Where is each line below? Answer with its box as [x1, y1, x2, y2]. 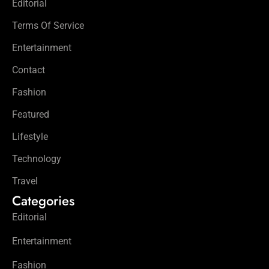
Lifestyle [12, 131, 48, 143]
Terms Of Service [12, 20, 84, 32]
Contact [12, 64, 45, 76]
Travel [12, 175, 38, 187]
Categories [12, 191, 74, 211]
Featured [12, 109, 49, 121]
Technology [12, 153, 61, 165]
